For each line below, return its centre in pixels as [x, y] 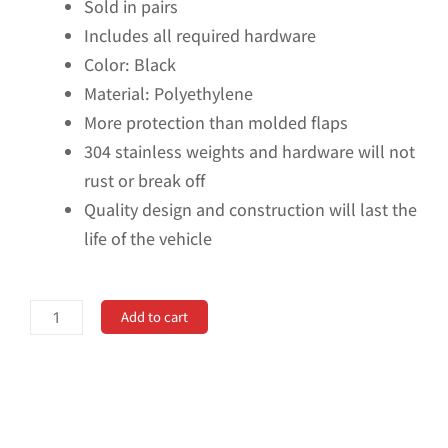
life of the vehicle [148, 239]
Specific [58, 372]
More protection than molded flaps [216, 123]
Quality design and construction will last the [250, 210]
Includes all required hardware [200, 36]
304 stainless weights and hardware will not [249, 152]
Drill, [47, 343]
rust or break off [144, 181]
